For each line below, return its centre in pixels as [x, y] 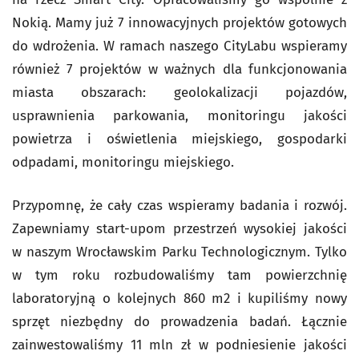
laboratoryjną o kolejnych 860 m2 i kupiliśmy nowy [179, 298]
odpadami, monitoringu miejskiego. [123, 162]
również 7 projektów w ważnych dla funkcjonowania [179, 69]
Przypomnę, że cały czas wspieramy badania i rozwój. [179, 206]
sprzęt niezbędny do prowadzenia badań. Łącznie [179, 322]
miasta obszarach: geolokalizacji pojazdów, [179, 93]
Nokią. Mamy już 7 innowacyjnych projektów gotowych [179, 23]
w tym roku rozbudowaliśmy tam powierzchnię [179, 275]
